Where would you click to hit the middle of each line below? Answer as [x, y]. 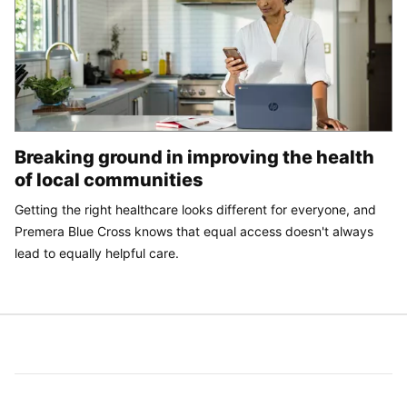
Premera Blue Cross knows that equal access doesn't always [194, 231]
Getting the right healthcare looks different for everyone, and [195, 209]
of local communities [109, 179]
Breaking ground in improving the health [194, 157]
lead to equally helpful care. [97, 253]
